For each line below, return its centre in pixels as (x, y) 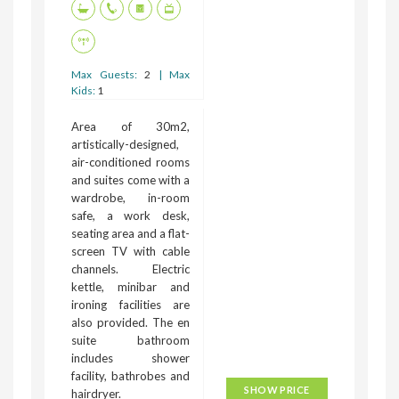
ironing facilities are (130, 304)
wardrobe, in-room (130, 197)
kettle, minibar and (130, 286)
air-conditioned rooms (130, 162)
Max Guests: (108, 74)
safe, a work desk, (130, 215)
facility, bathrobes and (130, 375)
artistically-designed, (125, 144)
